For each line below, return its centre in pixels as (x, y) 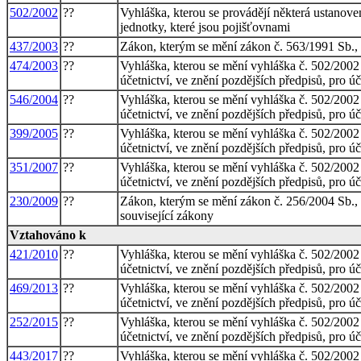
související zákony (167, 215)
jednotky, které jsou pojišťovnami (205, 27)
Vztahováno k (48, 234)
